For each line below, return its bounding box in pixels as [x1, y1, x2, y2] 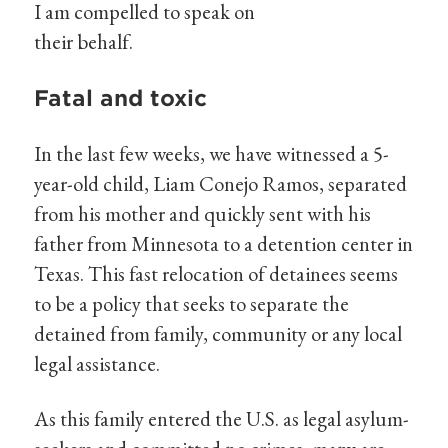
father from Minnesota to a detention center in [34, 229, 414, 257]
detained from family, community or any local [34, 319, 403, 347]
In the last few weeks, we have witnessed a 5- [34, 139, 390, 167]
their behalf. [34, 28, 134, 56]
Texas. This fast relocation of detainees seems [34, 259, 399, 287]
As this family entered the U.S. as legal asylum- [34, 405, 410, 433]
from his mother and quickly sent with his [34, 199, 372, 227]
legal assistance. [34, 349, 161, 377]
